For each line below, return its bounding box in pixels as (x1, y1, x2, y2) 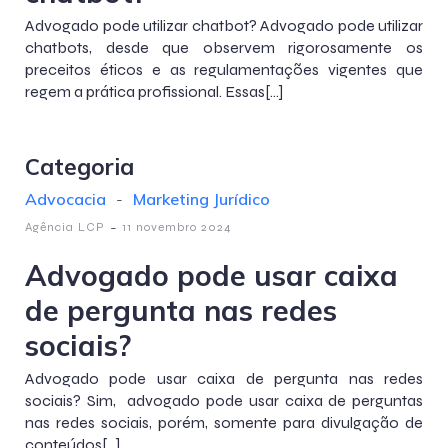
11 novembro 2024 (122, 220, 232, 234)
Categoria (25, 152, 134, 181)
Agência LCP (25, 220, 105, 234)
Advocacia (25, 189, 106, 209)
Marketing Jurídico (133, 189, 270, 209)
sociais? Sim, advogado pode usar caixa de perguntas (25, 391, 423, 410)
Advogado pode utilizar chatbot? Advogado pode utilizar (25, 16, 423, 35)
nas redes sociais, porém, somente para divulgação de (25, 413, 423, 432)
